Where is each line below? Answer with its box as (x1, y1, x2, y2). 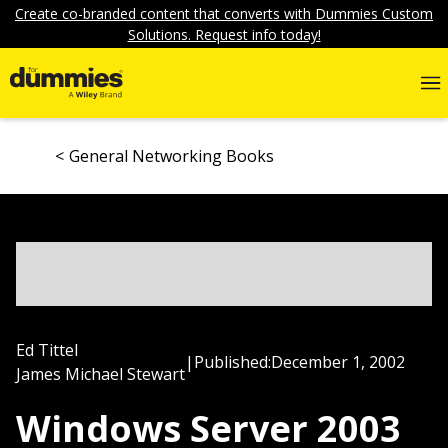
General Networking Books (69, 145, 274, 167)
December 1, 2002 (271, 351, 405, 373)
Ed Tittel (16, 339, 78, 361)
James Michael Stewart (16, 363, 185, 385)
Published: (194, 351, 271, 373)
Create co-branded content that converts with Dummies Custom (15, 4, 433, 23)
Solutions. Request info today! (127, 25, 321, 44)
